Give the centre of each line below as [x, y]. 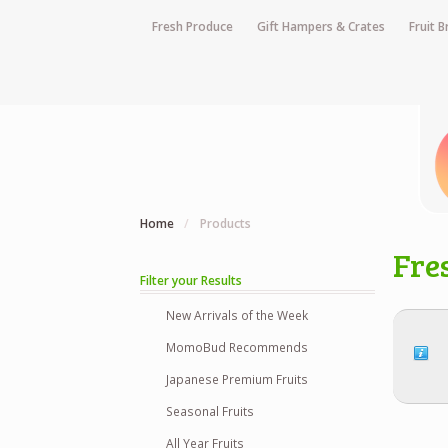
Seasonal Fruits [210, 411]
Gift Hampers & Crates [320, 26]
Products [225, 223]
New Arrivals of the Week [237, 315]
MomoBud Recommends [237, 347]
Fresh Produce [192, 26]
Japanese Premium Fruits [237, 379]
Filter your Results [191, 281]
